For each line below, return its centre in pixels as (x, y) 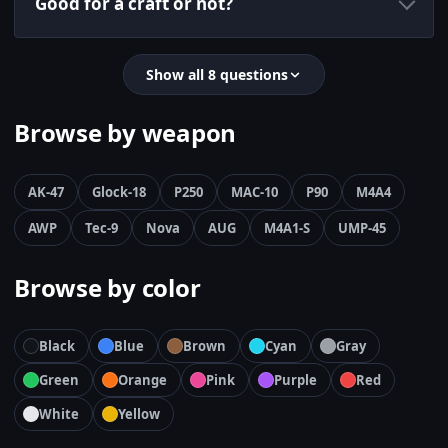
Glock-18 (119, 192)
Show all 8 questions (217, 75)
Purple (295, 380)
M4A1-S (287, 228)
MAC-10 (254, 192)
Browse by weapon (125, 133)
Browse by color (107, 288)
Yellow (139, 414)
